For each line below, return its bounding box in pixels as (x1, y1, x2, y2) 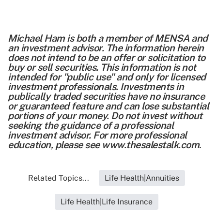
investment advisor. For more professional (8, 129, 187, 141)
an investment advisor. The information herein (8, 42, 204, 54)
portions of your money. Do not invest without (8, 110, 202, 122)
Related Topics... (28, 173, 89, 183)
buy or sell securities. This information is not (8, 62, 196, 74)
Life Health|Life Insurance (61, 197, 153, 207)
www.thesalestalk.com (102, 139, 199, 151)
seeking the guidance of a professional (8, 120, 173, 132)
